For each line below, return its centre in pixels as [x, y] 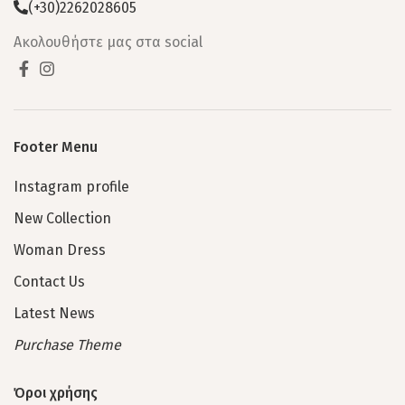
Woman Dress [60, 250]
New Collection [62, 219]
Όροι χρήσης [56, 393]
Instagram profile [71, 187]
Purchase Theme [67, 345]
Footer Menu [56, 147]
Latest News [54, 314]
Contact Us [49, 282]
